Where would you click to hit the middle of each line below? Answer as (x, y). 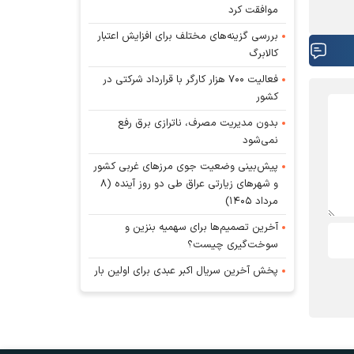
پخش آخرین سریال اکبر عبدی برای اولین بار (186, 271)
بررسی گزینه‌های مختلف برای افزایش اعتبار (188, 36)
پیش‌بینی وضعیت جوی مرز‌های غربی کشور (186, 166)
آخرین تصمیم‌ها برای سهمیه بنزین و (202, 227)
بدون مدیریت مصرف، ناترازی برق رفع (198, 123)
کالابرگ (264, 53)
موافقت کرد (254, 10)
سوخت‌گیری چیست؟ (233, 245)
